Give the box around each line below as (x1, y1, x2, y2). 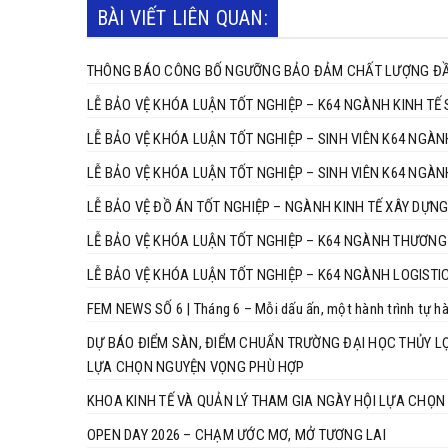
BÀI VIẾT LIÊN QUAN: (97, 5, 268, 30)
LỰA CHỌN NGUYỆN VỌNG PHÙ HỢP (87, 357, 305, 376)
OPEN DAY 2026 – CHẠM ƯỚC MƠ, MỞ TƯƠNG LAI (87, 425, 386, 444)
